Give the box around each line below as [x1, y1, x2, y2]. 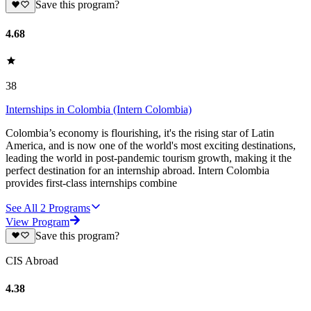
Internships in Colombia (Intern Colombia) [6, 103, 192, 116]
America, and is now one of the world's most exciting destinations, [6, 140, 296, 152]
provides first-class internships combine [6, 177, 177, 190]
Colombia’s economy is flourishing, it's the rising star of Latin [6, 127, 274, 140]
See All [6, 202, 37, 215]
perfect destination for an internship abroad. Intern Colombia [6, 165, 269, 177]
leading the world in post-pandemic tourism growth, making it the [6, 152, 292, 165]
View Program [6, 216, 69, 228]
